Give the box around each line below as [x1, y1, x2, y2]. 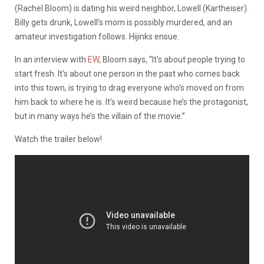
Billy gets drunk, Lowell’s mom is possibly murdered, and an [15, 17, 232, 27]
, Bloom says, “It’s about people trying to [99, 54, 245, 64]
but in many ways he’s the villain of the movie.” [15, 111, 185, 121]
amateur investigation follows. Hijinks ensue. [15, 31, 179, 41]
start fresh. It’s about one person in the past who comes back [15, 68, 240, 78]
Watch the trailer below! [15, 134, 102, 144]
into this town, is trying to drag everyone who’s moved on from [15, 82, 244, 93]
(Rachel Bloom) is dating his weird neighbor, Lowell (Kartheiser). [15, 3, 249, 13]
